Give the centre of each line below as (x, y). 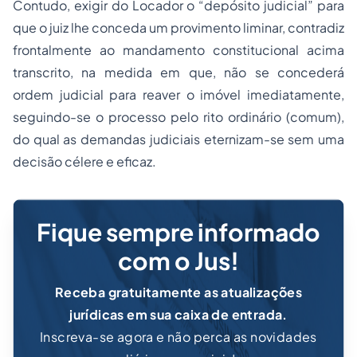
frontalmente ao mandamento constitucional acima (178, 50)
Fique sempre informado (178, 232)
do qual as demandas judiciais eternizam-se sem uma (178, 139)
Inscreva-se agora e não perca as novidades (178, 337)
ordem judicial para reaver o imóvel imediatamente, (178, 94)
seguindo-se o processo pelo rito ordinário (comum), (178, 117)
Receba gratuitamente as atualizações (178, 292)
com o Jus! (178, 261)
